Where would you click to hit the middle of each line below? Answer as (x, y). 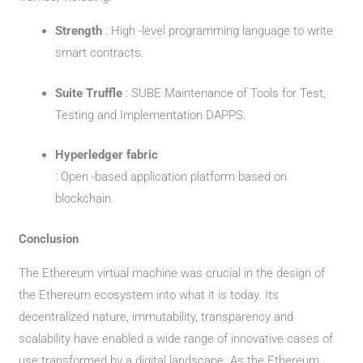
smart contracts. (100, 53)
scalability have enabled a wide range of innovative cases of (176, 338)
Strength (81, 31)
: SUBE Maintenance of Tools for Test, (226, 93)
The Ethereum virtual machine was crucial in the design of (172, 273)
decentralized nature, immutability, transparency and (156, 316)
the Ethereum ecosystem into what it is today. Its (149, 295)
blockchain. (85, 199)
